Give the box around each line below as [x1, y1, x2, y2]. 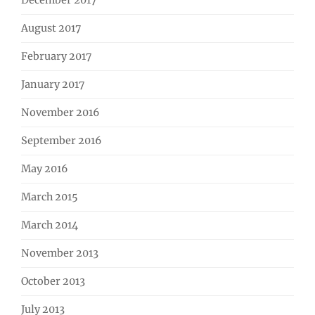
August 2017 [21, 22, 81, 35]
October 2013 [21, 275, 85, 288]
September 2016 [21, 134, 102, 148]
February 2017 [21, 50, 91, 63]
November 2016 [21, 106, 100, 120]
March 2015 [21, 191, 78, 204]
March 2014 [21, 219, 78, 232]
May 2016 [21, 162, 68, 176]
